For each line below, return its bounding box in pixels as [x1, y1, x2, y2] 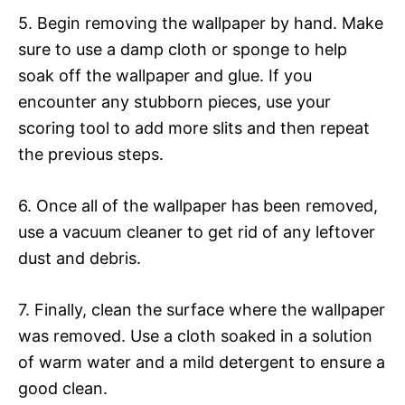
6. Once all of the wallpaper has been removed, [18, 195, 378, 215]
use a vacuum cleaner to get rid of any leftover [18, 221, 375, 241]
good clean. [18, 378, 108, 398]
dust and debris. [18, 248, 141, 268]
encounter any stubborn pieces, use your [18, 91, 331, 111]
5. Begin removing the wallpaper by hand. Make [18, 13, 383, 33]
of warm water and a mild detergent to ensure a [18, 352, 385, 372]
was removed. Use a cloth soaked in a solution [18, 325, 372, 345]
